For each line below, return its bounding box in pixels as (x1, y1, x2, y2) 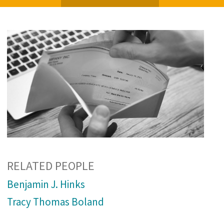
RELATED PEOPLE (6, 157, 94, 173)
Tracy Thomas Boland (6, 194, 104, 208)
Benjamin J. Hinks (6, 177, 85, 191)
